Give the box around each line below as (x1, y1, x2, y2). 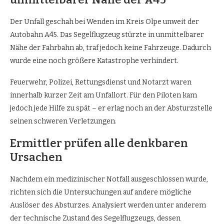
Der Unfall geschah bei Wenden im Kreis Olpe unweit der (10, 17, 199, 26)
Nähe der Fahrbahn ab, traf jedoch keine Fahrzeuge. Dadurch (10, 43, 211, 52)
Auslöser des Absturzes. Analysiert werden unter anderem (10, 201, 206, 210)
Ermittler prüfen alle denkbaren (10, 136, 188, 150)
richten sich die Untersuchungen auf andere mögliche (10, 188, 191, 197)
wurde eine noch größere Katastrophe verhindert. (10, 56, 178, 65)
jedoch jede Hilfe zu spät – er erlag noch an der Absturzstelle (10, 104, 212, 113)
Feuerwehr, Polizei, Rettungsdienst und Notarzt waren (10, 78, 191, 87)
